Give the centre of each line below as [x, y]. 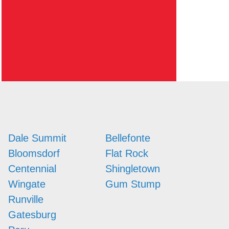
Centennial [32, 168]
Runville [26, 199]
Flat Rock [127, 153]
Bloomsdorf [34, 153]
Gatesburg [32, 214]
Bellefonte [128, 138]
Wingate [27, 184]
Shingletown [133, 168]
